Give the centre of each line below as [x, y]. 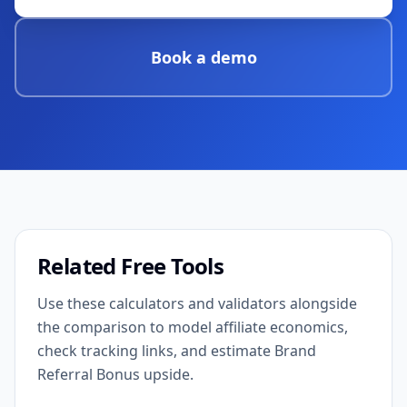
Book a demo [203, 57]
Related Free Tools [131, 266]
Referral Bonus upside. [115, 374]
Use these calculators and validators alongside [197, 303]
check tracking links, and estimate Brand [177, 351]
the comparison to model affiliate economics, [193, 327]
